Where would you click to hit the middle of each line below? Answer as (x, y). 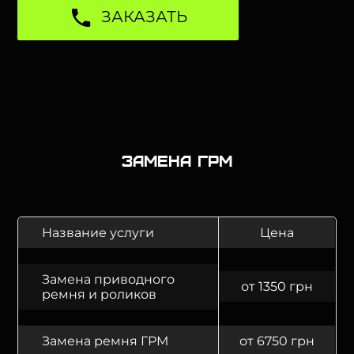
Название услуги (98, 233)
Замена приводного (109, 279)
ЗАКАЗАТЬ (145, 17)
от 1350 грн (277, 286)
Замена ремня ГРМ (105, 341)
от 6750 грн (277, 341)
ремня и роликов (100, 294)
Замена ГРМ (177, 160)
